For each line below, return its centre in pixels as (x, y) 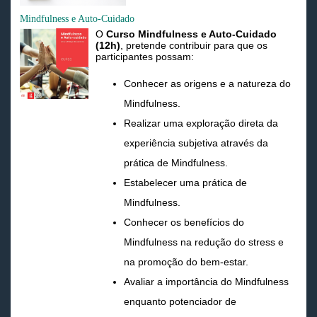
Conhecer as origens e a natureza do (207, 84)
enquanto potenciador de (180, 302)
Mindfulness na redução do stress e (204, 242)
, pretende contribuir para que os (194, 46)
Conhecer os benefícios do (184, 223)
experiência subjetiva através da (196, 143)
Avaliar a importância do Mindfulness (206, 282)
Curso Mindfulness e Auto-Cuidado (191, 34)
